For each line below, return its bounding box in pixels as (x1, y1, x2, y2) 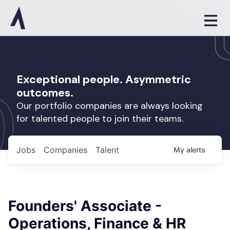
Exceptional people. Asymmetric (16, 72, 191, 87)
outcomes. (16, 85, 73, 100)
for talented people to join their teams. (16, 112, 183, 125)
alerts (186, 145, 205, 154)
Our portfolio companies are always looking (16, 100, 203, 112)
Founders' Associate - (8, 197, 162, 215)
